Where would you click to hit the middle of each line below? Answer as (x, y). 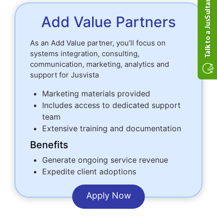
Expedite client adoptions (89, 172)
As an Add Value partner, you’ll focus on (98, 43)
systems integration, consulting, (85, 54)
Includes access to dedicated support (111, 105)
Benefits (49, 145)
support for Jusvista (64, 75)
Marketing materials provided (96, 94)
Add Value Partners (108, 22)
